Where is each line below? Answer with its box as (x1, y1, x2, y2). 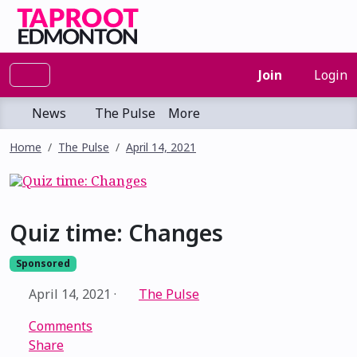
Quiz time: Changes (10, 217, 223, 248)
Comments (29, 317, 92, 335)
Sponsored (15, 257, 70, 270)
